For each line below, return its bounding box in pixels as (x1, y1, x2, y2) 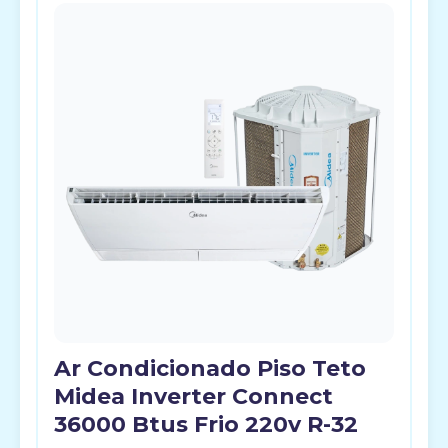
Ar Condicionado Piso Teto (54, 355, 366, 382)
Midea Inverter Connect (54, 383, 333, 410)
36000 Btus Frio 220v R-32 (54, 411, 358, 438)
